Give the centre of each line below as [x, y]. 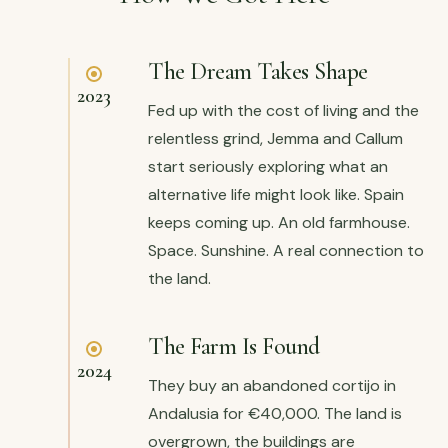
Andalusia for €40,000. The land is [275, 413]
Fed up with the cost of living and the [283, 110]
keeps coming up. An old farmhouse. [279, 222]
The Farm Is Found [234, 346]
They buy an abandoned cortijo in [272, 385]
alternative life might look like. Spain [276, 194]
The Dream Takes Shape [258, 71]
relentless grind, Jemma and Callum [275, 138]
